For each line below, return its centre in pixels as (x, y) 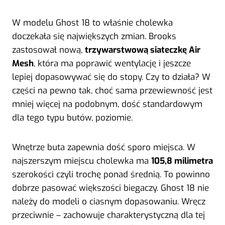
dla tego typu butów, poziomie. (72, 118)
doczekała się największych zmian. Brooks (94, 36)
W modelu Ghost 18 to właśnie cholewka (92, 23)
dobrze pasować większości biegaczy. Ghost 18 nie (110, 188)
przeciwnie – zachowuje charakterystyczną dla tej (108, 215)
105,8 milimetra (182, 161)
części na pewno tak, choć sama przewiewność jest (112, 90)
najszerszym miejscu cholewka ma (82, 161)
